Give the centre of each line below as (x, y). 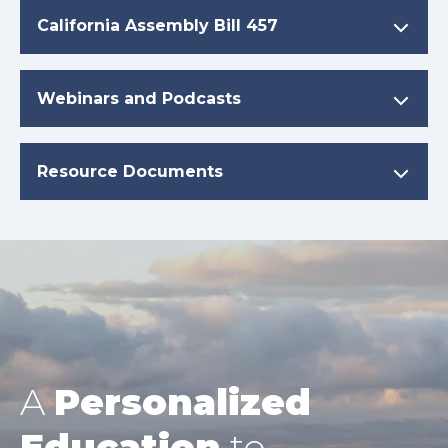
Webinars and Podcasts (139, 99)
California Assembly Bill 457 (157, 26)
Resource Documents (130, 172)
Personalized (182, 402)
